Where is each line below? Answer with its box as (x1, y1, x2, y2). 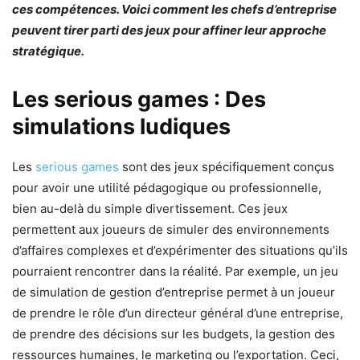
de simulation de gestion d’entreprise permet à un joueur (12, 284, 335, 300)
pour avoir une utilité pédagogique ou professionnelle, (12, 179, 321, 195)
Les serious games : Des (12, 85, 266, 112)
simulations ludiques (12, 112, 235, 140)
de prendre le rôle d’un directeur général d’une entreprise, (12, 305, 343, 321)
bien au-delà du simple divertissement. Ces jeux (12, 200, 288, 216)
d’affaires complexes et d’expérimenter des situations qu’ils (12, 242, 348, 258)
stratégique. (12, 43, 84, 59)
